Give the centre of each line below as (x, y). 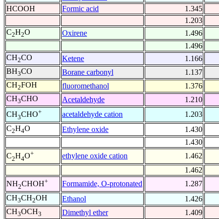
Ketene (73, 59)
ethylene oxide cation (95, 156)
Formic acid (80, 9)
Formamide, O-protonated (102, 184)
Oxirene (75, 33)
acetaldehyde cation (92, 114)
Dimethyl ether (85, 213)
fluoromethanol (86, 86)
